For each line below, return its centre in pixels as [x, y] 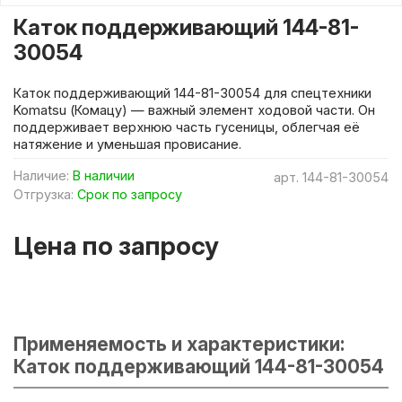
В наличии [104, 175]
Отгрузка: [44, 194]
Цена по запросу [116, 245]
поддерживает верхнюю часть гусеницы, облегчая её [187, 127]
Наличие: [41, 175]
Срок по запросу [130, 194]
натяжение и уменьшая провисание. [127, 144]
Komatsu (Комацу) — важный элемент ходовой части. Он [194, 109]
